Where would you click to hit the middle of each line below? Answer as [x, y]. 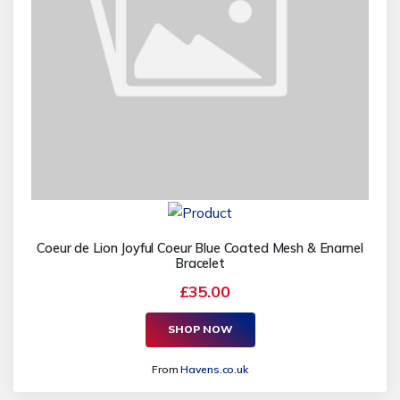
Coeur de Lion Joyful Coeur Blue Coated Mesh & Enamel [200, 248]
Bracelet [200, 263]
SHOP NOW [200, 329]
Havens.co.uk [214, 369]
